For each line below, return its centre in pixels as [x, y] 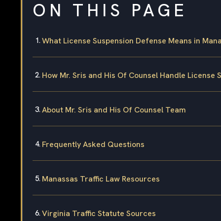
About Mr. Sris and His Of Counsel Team [114, 110]
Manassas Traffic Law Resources [101, 179]
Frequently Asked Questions [93, 144]
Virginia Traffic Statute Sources [99, 213]
